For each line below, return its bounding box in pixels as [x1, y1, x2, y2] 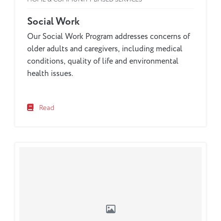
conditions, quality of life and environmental [27, 56, 179, 67]
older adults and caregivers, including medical [27, 43, 183, 55]
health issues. [27, 68, 73, 79]
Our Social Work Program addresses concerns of [27, 31, 190, 42]
